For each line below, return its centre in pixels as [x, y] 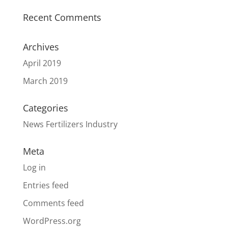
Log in [34, 167]
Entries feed [46, 185]
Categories [45, 108]
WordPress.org [52, 221]
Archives [41, 47]
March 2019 [45, 81]
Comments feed [53, 203]
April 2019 [42, 63]
